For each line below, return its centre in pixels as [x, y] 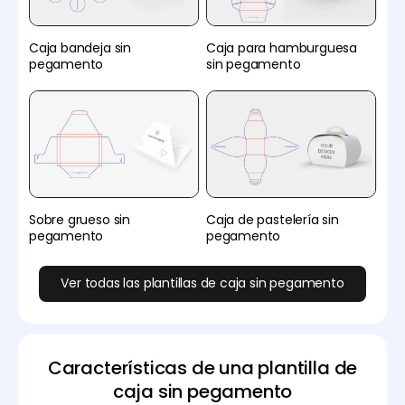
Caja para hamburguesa [282, 48]
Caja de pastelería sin [273, 219]
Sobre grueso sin [80, 219]
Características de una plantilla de [202, 367]
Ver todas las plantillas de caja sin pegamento [202, 283]
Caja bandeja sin [80, 48]
